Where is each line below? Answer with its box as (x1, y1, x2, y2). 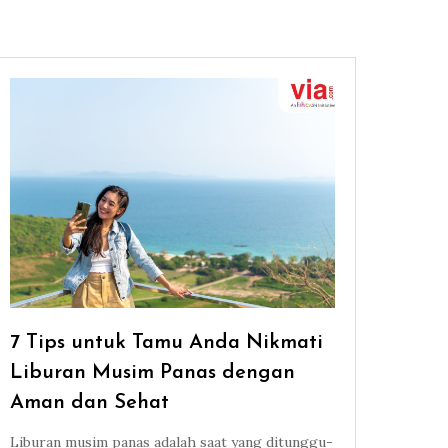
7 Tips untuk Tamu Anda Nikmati (10, 333, 324, 354)
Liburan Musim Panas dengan (10, 363, 296, 384)
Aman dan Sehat (10, 393, 170, 414)
